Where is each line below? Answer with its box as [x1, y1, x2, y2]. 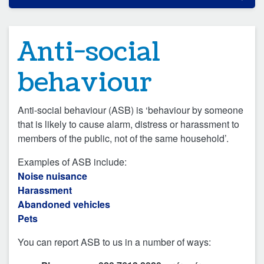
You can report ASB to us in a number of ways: [18, 235, 211, 249]
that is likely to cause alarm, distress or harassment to [18, 117, 239, 131]
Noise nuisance [18, 169, 87, 183]
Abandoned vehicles [18, 197, 110, 212]
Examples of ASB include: [18, 155, 127, 169]
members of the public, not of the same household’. [18, 131, 229, 146]
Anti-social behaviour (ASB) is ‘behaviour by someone [18, 103, 243, 117]
